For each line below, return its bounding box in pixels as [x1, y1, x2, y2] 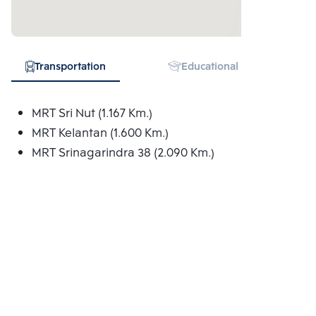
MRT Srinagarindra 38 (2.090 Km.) [31, 144, 214, 164]
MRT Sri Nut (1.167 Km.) [31, 104, 152, 124]
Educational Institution [181, 59, 291, 76]
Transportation [34, 59, 106, 76]
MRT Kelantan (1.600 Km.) [31, 124, 169, 144]
